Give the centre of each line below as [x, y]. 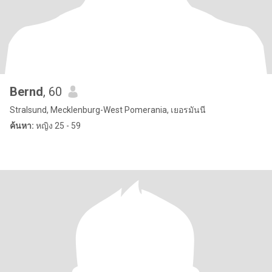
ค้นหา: [22, 126]
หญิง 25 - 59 [57, 126]
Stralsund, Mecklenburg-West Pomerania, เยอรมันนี [108, 110]
